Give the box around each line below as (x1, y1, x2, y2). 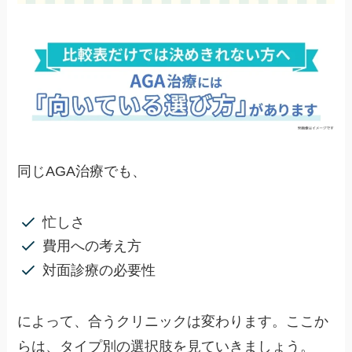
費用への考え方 (42, 238, 141, 255)
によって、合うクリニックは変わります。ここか (17, 313, 329, 329)
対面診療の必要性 (42, 262, 156, 278)
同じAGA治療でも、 (17, 163, 147, 179)
